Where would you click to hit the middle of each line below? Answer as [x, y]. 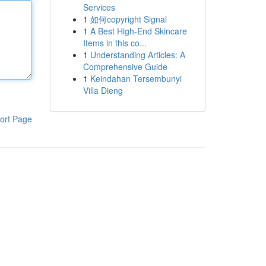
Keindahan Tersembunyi [136, 78]
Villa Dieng [103, 90]
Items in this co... [115, 43]
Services [99, 7]
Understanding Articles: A [137, 55]
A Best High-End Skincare [138, 31]
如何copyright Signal [128, 19]
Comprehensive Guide [125, 66]
